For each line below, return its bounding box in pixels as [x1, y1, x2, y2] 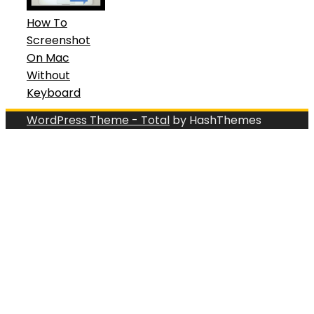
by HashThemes [170, 111, 261, 128]
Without [27, 67, 70, 83]
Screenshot [27, 32, 90, 48]
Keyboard [27, 84, 81, 101]
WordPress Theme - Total [27, 111, 170, 128]
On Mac [27, 49, 69, 66]
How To [27, 14, 67, 31]
